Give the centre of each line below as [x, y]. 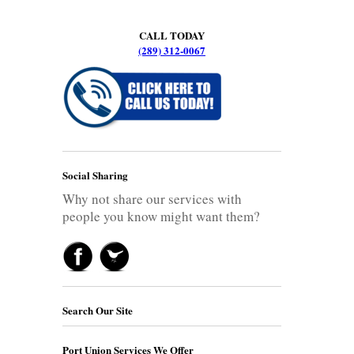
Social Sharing [95, 175]
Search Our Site [98, 310]
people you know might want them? [161, 216]
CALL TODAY [172, 35]
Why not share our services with [152, 198]
